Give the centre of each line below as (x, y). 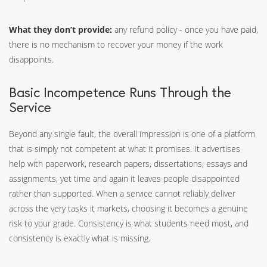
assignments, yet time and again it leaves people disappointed (124, 178)
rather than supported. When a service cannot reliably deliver (122, 193)
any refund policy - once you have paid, (185, 30)
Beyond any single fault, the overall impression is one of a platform (132, 134)
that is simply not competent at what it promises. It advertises (125, 149)
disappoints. (31, 59)
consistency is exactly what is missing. (80, 238)
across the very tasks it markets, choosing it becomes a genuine (128, 208)
